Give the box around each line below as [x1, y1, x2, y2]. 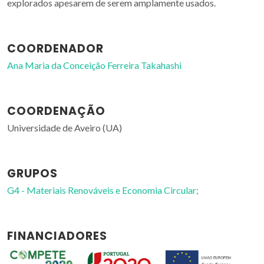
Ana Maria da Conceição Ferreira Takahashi [7, 60, 181, 71]
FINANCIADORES [7, 228, 107, 244]
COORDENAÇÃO [7, 103, 105, 119]
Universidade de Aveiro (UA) [7, 122, 122, 133]
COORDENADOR [7, 41, 104, 57]
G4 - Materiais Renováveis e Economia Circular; [7, 184, 199, 196]
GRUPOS [7, 166, 58, 181]
